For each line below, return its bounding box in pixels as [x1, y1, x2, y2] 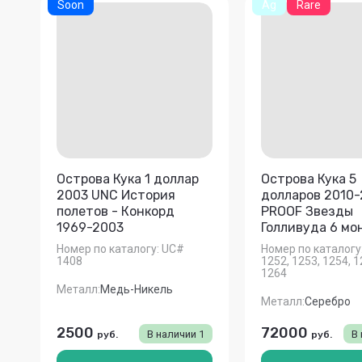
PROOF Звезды [260, 203, 353, 219]
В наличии [146, 328, 199, 341]
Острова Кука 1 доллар [57, 170, 199, 187]
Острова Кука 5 [260, 170, 356, 187]
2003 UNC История [57, 187, 175, 203]
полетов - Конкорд [57, 203, 175, 219]
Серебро [304, 295, 351, 309]
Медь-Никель [100, 283, 173, 297]
